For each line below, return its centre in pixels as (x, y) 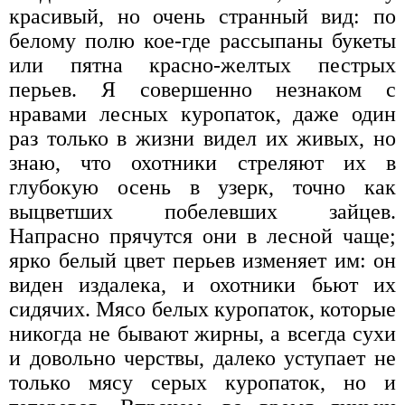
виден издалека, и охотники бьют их (202, 284)
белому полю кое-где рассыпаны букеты (202, 40)
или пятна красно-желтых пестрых (202, 65)
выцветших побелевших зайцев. (202, 211)
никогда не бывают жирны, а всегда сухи (202, 333)
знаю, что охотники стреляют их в (202, 162)
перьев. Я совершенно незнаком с (202, 89)
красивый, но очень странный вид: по (202, 16)
